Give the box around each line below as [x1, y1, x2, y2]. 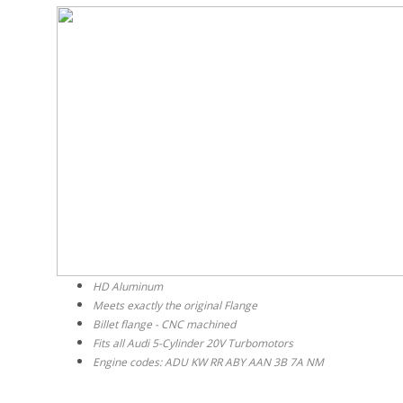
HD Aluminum [93, 278, 163, 294]
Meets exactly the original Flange [93, 297, 257, 313]
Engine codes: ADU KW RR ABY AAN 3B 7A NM [93, 354, 324, 370]
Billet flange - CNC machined [93, 316, 236, 332]
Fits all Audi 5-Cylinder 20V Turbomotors [93, 335, 293, 351]
